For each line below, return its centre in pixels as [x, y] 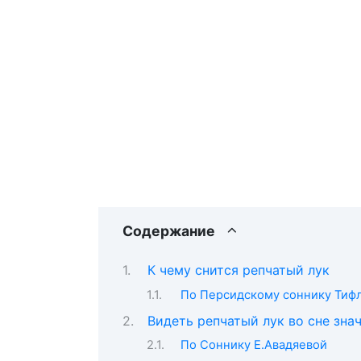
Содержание [169, 230]
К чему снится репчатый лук [238, 270]
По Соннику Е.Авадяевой [253, 345]
